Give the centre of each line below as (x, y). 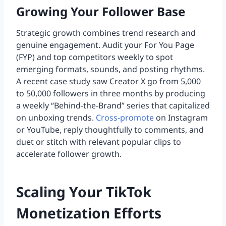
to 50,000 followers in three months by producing (111, 94)
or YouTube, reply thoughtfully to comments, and (110, 130)
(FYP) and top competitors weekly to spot (95, 57)
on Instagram (181, 118)
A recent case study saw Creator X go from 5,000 (108, 81)
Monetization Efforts (89, 213)
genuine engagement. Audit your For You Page (105, 45)
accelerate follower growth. (69, 154)
